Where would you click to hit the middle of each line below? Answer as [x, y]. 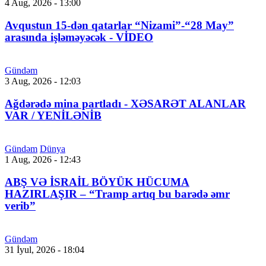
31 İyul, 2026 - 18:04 [45, 250]
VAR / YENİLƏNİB [53, 116]
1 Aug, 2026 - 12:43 [43, 160]
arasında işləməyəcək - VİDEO [79, 37]
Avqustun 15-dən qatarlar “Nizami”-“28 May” [119, 26]
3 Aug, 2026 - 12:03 [43, 81]
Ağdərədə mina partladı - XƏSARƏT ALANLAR [125, 104]
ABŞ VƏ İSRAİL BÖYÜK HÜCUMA [97, 182]
